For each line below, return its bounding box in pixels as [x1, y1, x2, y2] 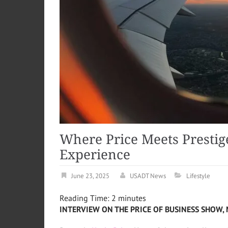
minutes [118, 193, 146, 204]
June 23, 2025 [71, 172, 109, 181]
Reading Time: [60, 193, 111, 204]
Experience [60, 147, 130, 163]
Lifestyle [186, 172, 210, 181]
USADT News [130, 172, 166, 181]
